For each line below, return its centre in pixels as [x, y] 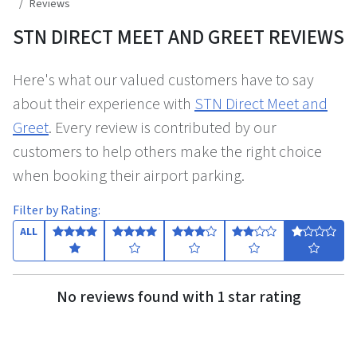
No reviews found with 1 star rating [178, 297]
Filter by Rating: [57, 210]
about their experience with [104, 104]
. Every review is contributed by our [163, 128]
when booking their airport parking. [129, 176]
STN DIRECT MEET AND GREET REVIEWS [178, 37]
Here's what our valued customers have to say [163, 80]
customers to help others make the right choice [167, 152]
